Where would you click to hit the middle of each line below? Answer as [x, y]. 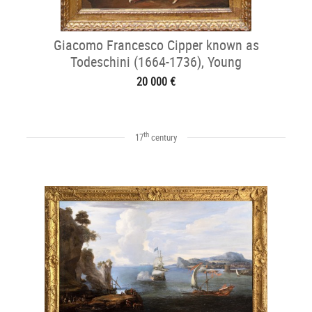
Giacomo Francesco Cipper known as [156, 45]
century [163, 137]
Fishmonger [156, 78]
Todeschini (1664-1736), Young [156, 62]
